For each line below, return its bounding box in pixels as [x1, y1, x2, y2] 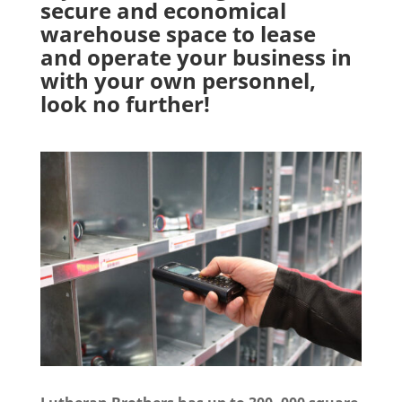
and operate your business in [39, 41, 352, 72]
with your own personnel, [39, 65, 316, 95]
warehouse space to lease [39, 18, 316, 48]
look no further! [39, 88, 210, 118]
